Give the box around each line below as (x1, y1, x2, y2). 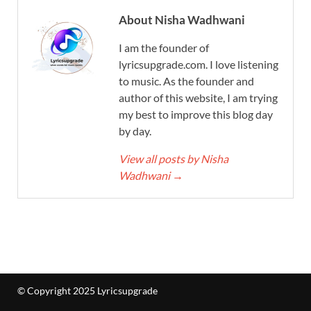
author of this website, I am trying (119, 91, 278, 105)
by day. (119, 124, 151, 138)
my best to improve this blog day (119, 108, 273, 121)
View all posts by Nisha (119, 152, 228, 166)
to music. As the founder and (119, 74, 254, 88)
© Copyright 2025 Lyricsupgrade (17, 285, 158, 297)
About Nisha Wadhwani (119, 12, 245, 28)
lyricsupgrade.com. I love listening (119, 58, 278, 72)
